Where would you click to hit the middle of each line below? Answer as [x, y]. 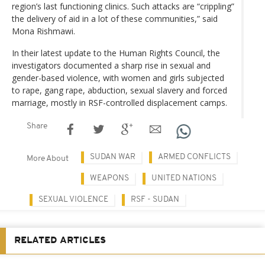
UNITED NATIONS [184, 179]
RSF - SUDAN [155, 200]
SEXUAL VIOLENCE [73, 200]
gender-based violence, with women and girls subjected [118, 78]
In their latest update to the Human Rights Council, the [116, 53]
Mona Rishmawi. [43, 31]
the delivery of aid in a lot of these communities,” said [115, 19]
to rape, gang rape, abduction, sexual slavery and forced [119, 91]
